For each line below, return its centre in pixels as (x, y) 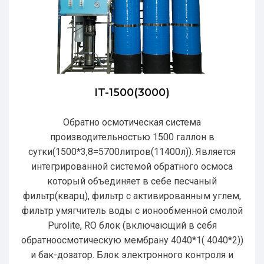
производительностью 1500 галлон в (132, 137)
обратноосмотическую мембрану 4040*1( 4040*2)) (132, 240)
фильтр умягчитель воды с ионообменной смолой (132, 210)
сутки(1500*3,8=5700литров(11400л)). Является (132, 151)
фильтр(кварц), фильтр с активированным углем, (132, 196)
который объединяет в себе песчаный (132, 181)
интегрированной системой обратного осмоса (132, 166)
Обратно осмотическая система (132, 122)
